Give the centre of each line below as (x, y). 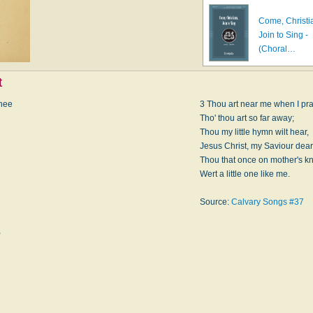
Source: (216, 202)
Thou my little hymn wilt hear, (254, 132)
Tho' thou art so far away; (247, 118)
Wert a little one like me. (245, 174)
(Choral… (277, 49)
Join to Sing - (283, 35)
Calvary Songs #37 (268, 202)
